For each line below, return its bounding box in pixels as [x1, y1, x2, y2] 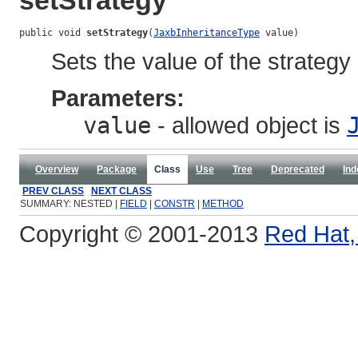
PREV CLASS [22, 185, 84, 197]
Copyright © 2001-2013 [19, 221, 265, 248]
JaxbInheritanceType [153, 27, 260, 39]
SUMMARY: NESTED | [20, 198, 120, 210]
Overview [35, 164, 78, 176]
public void [19, 27, 86, 39]
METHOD [202, 198, 244, 210]
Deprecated [271, 164, 324, 176]
